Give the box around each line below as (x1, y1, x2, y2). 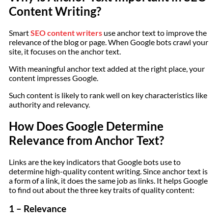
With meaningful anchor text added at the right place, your (9, 63, 205, 73)
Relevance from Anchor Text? (9, 133, 164, 147)
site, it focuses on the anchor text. (9, 46, 121, 56)
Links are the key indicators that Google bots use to (9, 157, 181, 166)
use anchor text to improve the (102, 27, 207, 37)
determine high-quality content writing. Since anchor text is (9, 166, 208, 176)
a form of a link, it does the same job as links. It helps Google (9, 175, 208, 185)
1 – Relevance (9, 203, 66, 215)
